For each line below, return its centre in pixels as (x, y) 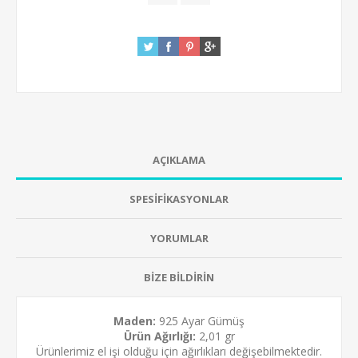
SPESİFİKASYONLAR (179, 199)
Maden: (135, 320)
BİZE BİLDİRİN (179, 277)
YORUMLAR (179, 238)
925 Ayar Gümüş (200, 320)
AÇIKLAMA (179, 159)
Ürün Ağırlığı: (159, 336)
